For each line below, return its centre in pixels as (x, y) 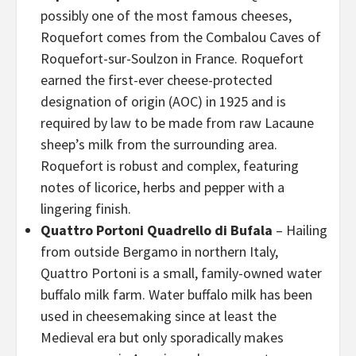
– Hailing (302, 230)
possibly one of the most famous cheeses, (166, 15)
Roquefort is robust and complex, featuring (170, 166)
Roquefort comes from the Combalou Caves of (181, 37)
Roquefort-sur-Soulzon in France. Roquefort (172, 58)
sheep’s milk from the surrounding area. (159, 144)
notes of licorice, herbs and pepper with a (163, 187)
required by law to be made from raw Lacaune (177, 123)
